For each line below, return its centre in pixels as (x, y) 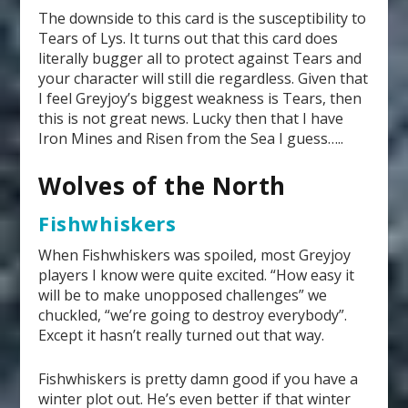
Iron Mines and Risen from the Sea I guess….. (191, 138)
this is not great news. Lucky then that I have (191, 118)
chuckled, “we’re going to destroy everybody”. (193, 316)
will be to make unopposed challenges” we (183, 296)
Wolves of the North (162, 186)
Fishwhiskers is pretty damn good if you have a (199, 378)
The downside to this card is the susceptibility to (203, 18)
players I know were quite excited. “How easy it (197, 275)
